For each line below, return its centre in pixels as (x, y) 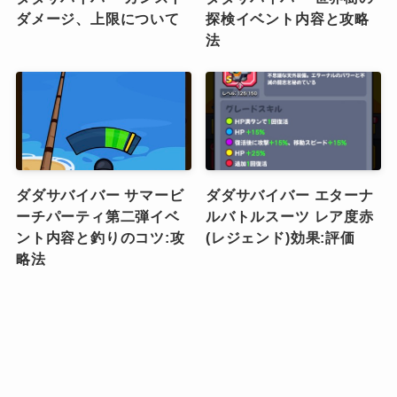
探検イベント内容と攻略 (288, 18)
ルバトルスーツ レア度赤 (290, 217)
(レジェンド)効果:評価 (280, 238)
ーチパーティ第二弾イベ (97, 217)
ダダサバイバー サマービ (100, 195)
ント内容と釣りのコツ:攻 (100, 238)
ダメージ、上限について (97, 18)
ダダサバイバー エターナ (290, 195)
